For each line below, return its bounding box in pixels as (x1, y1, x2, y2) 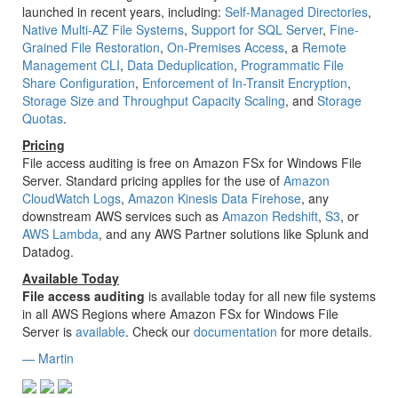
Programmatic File (241, 56, 344, 74)
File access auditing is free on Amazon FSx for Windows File (22, 154, 362, 171)
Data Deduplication (127, 56, 234, 74)
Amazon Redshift (222, 207, 318, 225)
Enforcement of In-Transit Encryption (142, 74, 347, 92)
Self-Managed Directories (225, 3, 368, 20)
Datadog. (22, 243, 74, 260)
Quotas (22, 109, 63, 127)
